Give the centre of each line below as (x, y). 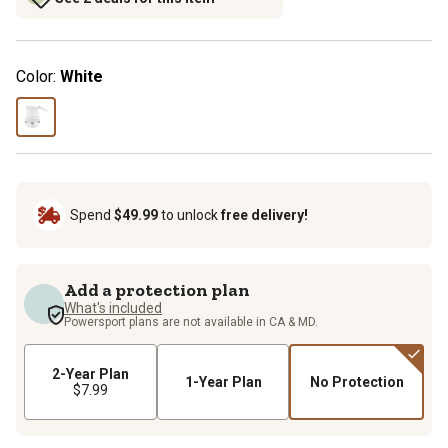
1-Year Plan (223, 381)
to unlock (189, 214)
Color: (36, 76)
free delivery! (264, 214)
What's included (113, 307)
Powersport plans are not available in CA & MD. (191, 321)
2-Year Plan (90, 373)
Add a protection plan (157, 289)
